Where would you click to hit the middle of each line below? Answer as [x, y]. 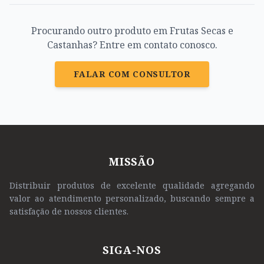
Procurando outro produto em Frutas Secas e [132, 31]
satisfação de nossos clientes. [69, 211]
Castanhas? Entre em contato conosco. [132, 45]
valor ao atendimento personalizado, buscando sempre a [132, 198]
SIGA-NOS [132, 250]
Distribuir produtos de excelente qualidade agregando [132, 185]
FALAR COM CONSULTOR [132, 74]
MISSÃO [132, 161]
